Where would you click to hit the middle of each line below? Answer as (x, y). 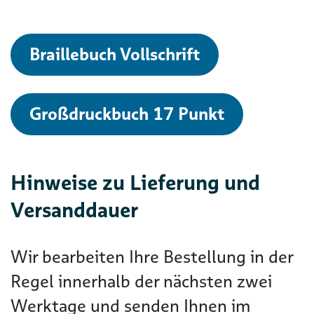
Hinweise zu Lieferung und (135, 183)
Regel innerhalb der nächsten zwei (141, 281)
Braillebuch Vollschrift (115, 54)
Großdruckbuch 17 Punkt (127, 114)
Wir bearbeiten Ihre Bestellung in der (152, 257)
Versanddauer (74, 210)
